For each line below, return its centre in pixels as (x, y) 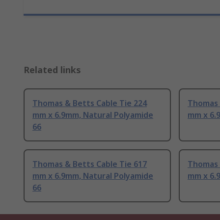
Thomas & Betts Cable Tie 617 (90, 164)
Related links (52, 70)
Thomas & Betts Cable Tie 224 (90, 103)
